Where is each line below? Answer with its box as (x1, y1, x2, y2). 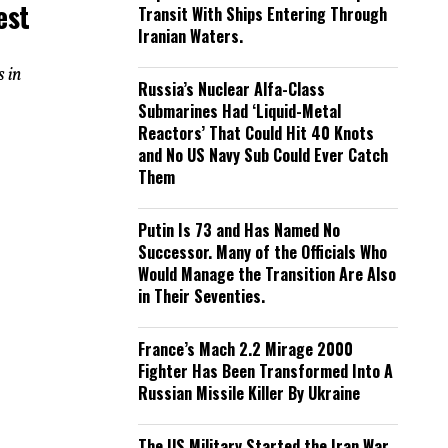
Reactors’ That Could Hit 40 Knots (138, 121, 374, 145)
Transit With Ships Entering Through (138, 2, 387, 26)
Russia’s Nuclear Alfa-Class (138, 77, 325, 101)
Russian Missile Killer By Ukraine (138, 381, 360, 405)
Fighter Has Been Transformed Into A (138, 359, 393, 383)
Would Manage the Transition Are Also (138, 262, 396, 286)
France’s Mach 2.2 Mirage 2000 (138, 337, 353, 361)
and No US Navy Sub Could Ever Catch (138, 143, 388, 167)
